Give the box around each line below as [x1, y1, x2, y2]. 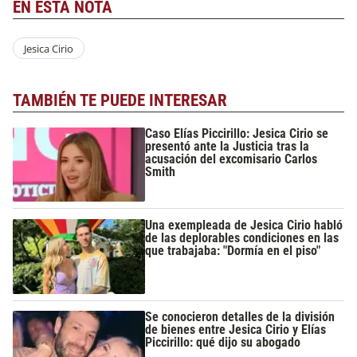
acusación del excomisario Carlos [145, 151, 318, 167]
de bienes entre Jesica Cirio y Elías [145, 322, 327, 338]
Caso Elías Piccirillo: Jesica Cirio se [145, 125, 329, 141]
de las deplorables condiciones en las [145, 230, 339, 246]
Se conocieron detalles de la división [145, 309, 335, 325]
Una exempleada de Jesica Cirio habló [145, 218, 343, 233]
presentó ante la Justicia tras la [145, 138, 310, 154]
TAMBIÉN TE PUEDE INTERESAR [13, 91, 227, 111]
